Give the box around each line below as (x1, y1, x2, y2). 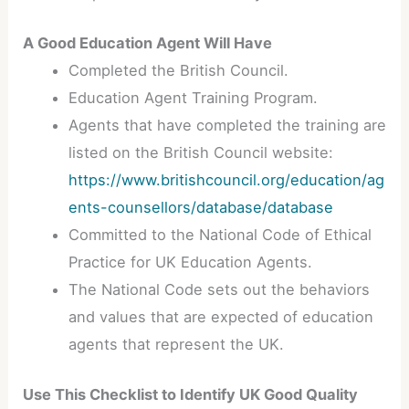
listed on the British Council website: (68, 142, 333, 162)
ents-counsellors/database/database (68, 197, 333, 216)
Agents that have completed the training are (68, 115, 386, 134)
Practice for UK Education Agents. (68, 252, 312, 271)
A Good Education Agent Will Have (23, 33, 273, 52)
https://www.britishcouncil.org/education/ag (68, 170, 384, 189)
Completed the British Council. (68, 60, 288, 79)
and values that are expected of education (68, 307, 373, 326)
